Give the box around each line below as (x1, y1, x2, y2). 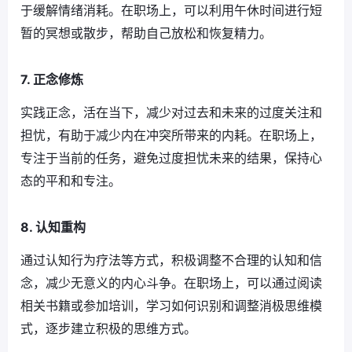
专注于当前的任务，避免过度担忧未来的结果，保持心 (20, 150, 322, 167)
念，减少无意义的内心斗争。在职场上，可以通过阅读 (20, 275, 322, 291)
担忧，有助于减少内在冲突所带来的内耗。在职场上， (20, 127, 322, 144)
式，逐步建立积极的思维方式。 (20, 321, 196, 337)
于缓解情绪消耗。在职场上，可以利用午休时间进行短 (20, 2, 322, 19)
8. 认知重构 (20, 219, 86, 236)
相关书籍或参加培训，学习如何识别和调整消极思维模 (20, 298, 322, 314)
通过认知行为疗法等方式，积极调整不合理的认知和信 (20, 252, 322, 269)
